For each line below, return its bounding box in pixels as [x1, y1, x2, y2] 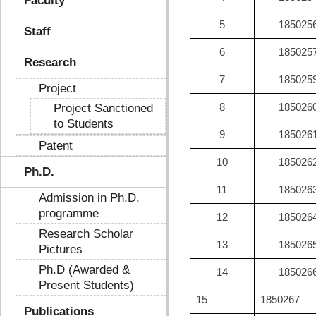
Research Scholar [39, 227, 133, 241]
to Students [54, 117, 114, 130]
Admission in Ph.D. [39, 191, 140, 205]
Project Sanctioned [54, 102, 153, 115]
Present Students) [39, 279, 134, 292]
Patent [39, 139, 73, 152]
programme [39, 207, 99, 220]
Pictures [39, 243, 83, 256]
